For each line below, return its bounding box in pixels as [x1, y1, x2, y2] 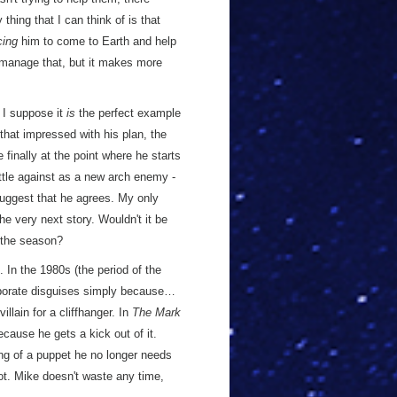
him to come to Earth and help [18, 35, 176, 48]
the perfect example [75, 106, 181, 120]
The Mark [132, 306, 181, 319]
